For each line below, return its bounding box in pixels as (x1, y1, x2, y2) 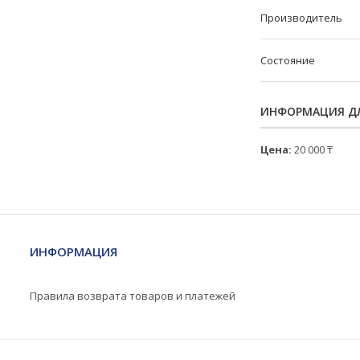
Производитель (260, 10, 342, 25)
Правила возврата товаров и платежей (29, 288, 235, 303)
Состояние (260, 53, 315, 67)
